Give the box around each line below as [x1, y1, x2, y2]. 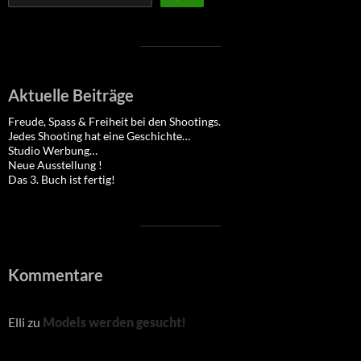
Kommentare [8, 265, 103, 285]
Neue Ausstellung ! [8, 158, 102, 172]
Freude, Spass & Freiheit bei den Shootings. [8, 114, 221, 129]
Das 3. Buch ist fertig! [8, 172, 115, 187]
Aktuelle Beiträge [8, 85, 134, 106]
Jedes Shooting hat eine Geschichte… [8, 129, 190, 143]
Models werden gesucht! [43, 314, 186, 330]
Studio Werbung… [8, 143, 98, 158]
